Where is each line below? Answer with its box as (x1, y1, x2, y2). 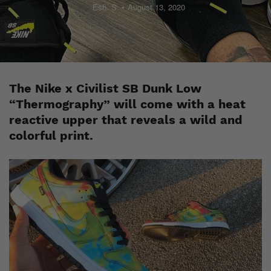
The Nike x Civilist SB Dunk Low (9, 81, 201, 96)
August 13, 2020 (127, 1, 185, 13)
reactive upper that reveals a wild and (9, 113, 243, 127)
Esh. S (92, 1, 117, 13)
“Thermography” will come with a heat (9, 97, 246, 111)
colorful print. (9, 128, 93, 143)
